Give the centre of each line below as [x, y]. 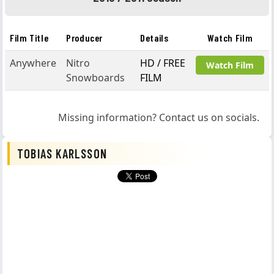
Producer [85, 38]
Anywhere [33, 63]
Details [154, 38]
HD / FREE [163, 63]
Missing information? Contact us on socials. [159, 117]
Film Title [29, 38]
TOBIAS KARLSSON [62, 154]
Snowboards [95, 78]
